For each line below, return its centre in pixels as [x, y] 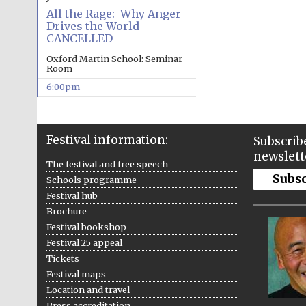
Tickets [62, 258]
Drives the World [93, 26]
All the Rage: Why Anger [113, 14]
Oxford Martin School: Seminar [114, 59]
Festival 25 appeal [84, 242]
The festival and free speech [107, 164]
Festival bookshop [86, 226]
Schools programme [91, 179]
